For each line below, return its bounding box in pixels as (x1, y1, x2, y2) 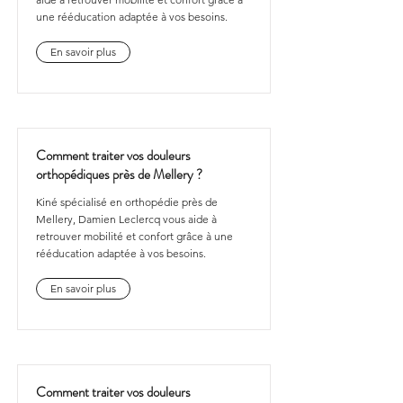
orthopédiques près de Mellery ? (36, 165, 202, 184)
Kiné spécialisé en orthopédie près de (36, 195, 218, 209)
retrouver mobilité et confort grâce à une (36, 229, 233, 243)
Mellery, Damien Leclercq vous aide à (36, 212, 217, 226)
